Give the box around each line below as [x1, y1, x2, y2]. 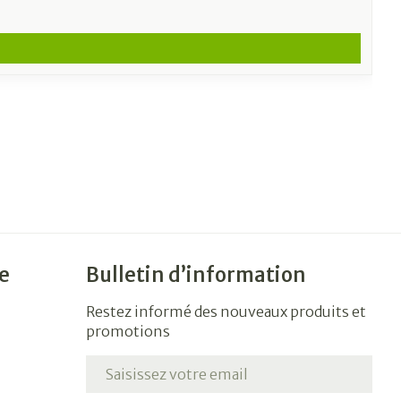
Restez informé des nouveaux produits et [86, 303, 367, 320]
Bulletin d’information [86, 262, 307, 287]
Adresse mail [85, 354, 175, 372]
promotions [86, 322, 171, 340]
